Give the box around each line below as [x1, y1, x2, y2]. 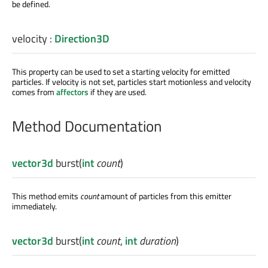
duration [139, 233, 176, 249]
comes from [12, 85, 56, 98]
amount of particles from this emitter [99, 189, 232, 202]
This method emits [12, 189, 80, 202]
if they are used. [89, 85, 147, 98]
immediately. [12, 199, 57, 212]
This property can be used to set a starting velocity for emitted [12, 65, 230, 78]
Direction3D [54, 30, 109, 47]
